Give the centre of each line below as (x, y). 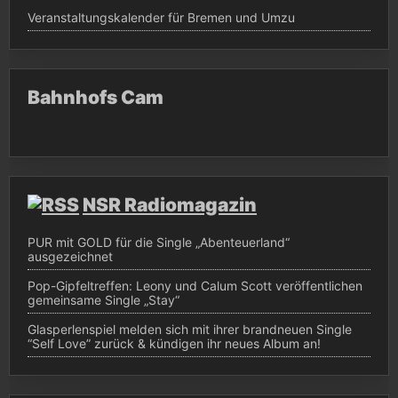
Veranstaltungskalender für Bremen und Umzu (161, 18)
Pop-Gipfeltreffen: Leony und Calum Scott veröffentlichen (195, 285)
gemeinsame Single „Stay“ (103, 299)
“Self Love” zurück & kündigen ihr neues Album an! (174, 343)
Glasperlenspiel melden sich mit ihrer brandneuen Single (190, 329)
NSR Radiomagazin (170, 204)
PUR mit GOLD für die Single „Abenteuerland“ (159, 242)
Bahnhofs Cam (96, 98)
